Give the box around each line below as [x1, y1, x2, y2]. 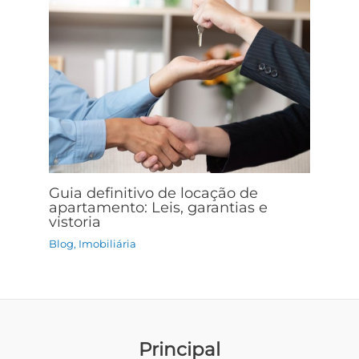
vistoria [49, 212, 102, 231]
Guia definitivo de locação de [49, 183, 259, 202]
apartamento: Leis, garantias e [49, 197, 268, 216]
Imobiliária [79, 238, 137, 251]
